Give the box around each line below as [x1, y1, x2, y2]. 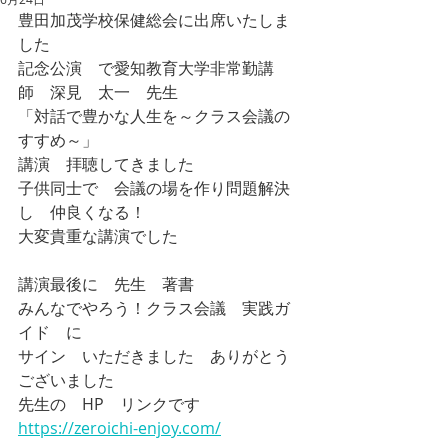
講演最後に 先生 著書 [18, 273, 194, 295]
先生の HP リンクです [18, 393, 200, 415]
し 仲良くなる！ [18, 201, 146, 223]
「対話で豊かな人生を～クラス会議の [18, 105, 290, 127]
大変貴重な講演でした [18, 225, 178, 247]
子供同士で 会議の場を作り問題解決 [18, 177, 290, 199]
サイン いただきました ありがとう [18, 345, 290, 367]
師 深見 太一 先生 [18, 81, 178, 103]
